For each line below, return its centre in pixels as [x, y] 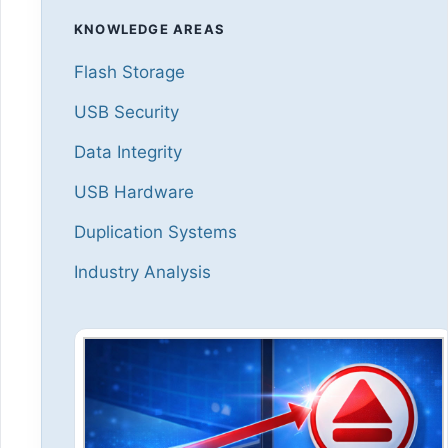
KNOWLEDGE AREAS [149, 28]
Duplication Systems [155, 231]
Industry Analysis [142, 271]
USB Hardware [134, 191]
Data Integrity [128, 151]
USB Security [126, 111]
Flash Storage [129, 71]
